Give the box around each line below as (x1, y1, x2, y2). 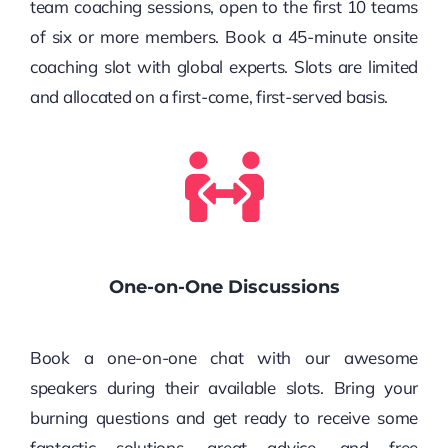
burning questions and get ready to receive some (29, 407, 419, 429)
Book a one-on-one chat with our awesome (29, 347, 419, 369)
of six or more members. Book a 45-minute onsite (29, 26, 419, 48)
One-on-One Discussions (108, 276, 340, 299)
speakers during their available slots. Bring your (29, 377, 419, 399)
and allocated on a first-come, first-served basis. (29, 86, 389, 108)
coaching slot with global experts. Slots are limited (29, 56, 419, 78)
